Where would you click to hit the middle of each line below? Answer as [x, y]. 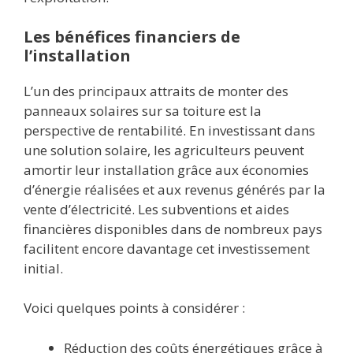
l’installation [77, 55]
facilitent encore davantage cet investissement [167, 248]
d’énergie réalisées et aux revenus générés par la [175, 189]
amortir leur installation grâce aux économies [166, 169]
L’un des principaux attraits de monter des [156, 91]
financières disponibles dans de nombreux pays [173, 229]
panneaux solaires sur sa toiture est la [143, 110]
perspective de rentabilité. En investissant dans [169, 130]
